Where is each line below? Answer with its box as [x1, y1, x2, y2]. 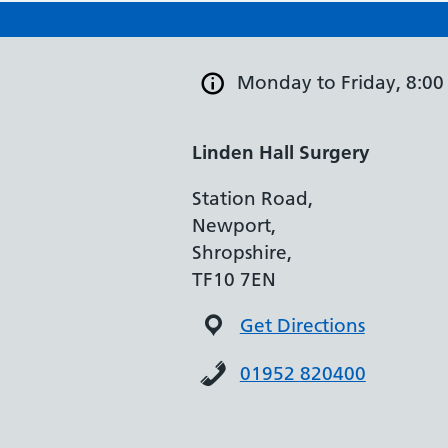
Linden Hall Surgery [192, 141, 370, 164]
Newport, [192, 214, 276, 237]
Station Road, [192, 187, 313, 210]
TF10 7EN [192, 268, 276, 291]
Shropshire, [192, 241, 292, 264]
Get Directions [239, 314, 365, 337]
